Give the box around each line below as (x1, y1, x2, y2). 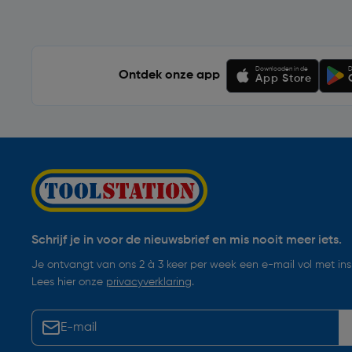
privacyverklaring (106, 276, 192, 288)
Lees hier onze (31, 276, 106, 288)
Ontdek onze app (119, 69, 221, 82)
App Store (255, 72, 312, 84)
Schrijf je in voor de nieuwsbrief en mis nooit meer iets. (31, 233, 342, 247)
